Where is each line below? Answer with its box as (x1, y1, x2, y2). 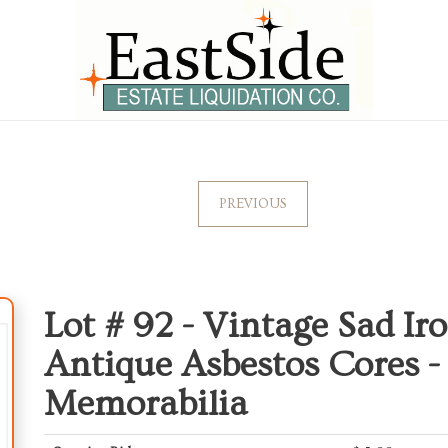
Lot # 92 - (44, 306, 203, 346)
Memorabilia (44, 384, 248, 424)
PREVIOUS (218, 196, 287, 212)
